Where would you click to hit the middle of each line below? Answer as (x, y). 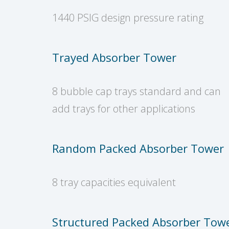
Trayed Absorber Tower (114, 57)
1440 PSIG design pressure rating (128, 17)
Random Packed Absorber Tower (138, 148)
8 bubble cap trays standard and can (136, 91)
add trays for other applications (124, 108)
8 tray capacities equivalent (114, 182)
